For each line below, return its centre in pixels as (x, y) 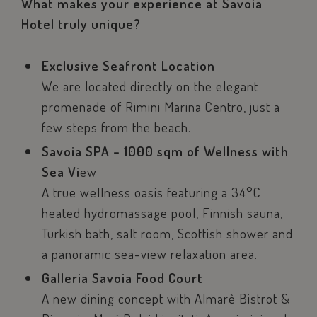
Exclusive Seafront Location (128, 66)
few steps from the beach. (116, 127)
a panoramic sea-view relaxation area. (149, 254)
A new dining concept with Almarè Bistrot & (166, 299)
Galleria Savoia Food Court (122, 278)
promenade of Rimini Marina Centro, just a (161, 107)
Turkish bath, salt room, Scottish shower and (167, 234)
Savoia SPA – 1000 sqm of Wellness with (165, 151)
